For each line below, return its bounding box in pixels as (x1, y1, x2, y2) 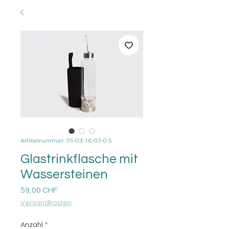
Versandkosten (20, 199, 72, 207)
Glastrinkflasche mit (20, 152, 138, 166)
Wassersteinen (20, 168, 108, 181)
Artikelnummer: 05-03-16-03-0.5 (20, 138, 112, 144)
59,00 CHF (20, 186, 58, 194)
